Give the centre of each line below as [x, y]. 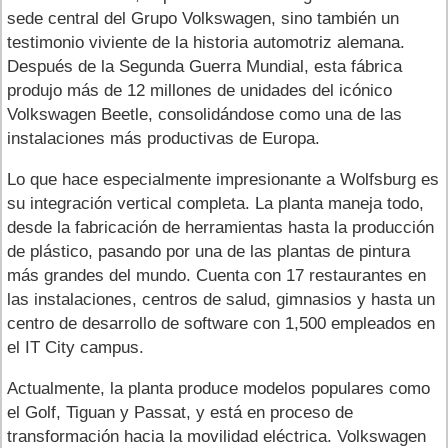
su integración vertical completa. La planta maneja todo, [215, 203]
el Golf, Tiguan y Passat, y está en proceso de [180, 412]
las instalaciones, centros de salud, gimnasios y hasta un [221, 299]
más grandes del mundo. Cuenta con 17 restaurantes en [216, 275]
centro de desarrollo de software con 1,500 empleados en [221, 323]
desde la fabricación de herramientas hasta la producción [220, 227]
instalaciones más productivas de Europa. [163, 138]
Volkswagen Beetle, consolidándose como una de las [204, 114]
